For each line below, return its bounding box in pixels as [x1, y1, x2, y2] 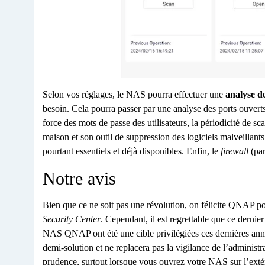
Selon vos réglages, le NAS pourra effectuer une [43, 89, 225, 100]
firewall [221, 146, 248, 157]
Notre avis [43, 169, 116, 189]
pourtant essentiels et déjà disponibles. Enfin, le [43, 146, 221, 157]
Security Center [43, 214, 101, 225]
